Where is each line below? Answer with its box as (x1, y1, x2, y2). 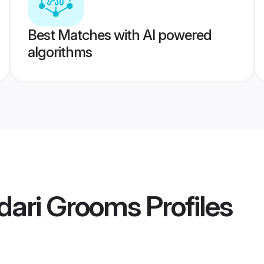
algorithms (27, 44, 92, 61)
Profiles (140, 189, 232, 224)
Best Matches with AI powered (27, 27, 212, 44)
